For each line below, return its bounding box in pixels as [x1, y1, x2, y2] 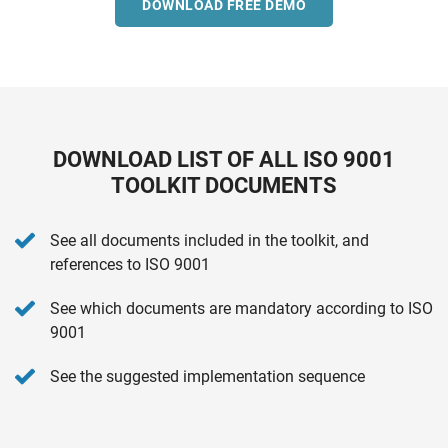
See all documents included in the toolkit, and [50, 230, 369, 250]
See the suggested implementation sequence [50, 366, 365, 386]
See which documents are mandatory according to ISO [50, 298, 433, 318]
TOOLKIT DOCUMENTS [111, 172, 337, 198]
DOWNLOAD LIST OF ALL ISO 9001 [53, 146, 395, 172]
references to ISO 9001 [50, 254, 210, 274]
